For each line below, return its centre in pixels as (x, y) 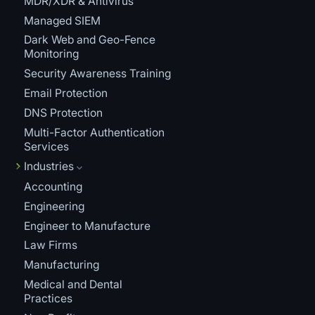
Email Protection (65, 94)
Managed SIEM (62, 20)
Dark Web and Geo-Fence (89, 40)
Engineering (54, 206)
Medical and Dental (73, 285)
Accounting (53, 186)
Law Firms (50, 245)
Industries (49, 166)
